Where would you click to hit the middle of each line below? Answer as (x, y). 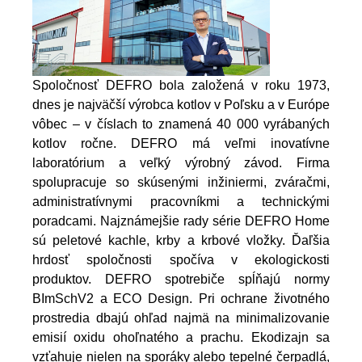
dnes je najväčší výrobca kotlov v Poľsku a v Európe (181, 105)
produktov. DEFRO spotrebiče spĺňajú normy (181, 280)
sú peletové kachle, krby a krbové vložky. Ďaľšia (181, 241)
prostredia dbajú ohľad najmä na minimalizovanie (181, 318)
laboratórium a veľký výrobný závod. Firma (181, 163)
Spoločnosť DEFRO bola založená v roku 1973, (181, 86)
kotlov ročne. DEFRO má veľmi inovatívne (181, 144)
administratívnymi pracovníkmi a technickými (181, 202)
